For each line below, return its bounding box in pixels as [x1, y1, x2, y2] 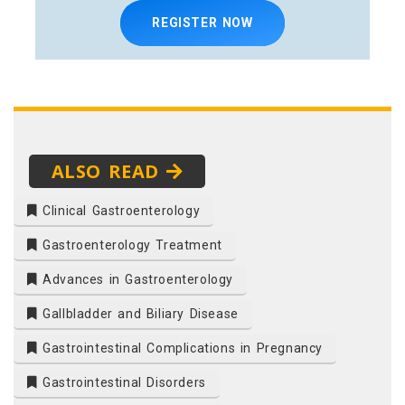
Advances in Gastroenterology [37, 272, 234, 287]
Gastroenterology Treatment [37, 238, 222, 253]
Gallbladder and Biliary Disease [37, 306, 239, 322]
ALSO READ [51, 159, 166, 184]
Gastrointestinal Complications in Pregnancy [37, 341, 324, 356]
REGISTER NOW [152, 14, 253, 30]
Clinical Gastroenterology [37, 203, 201, 219]
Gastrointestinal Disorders [37, 375, 206, 391]
